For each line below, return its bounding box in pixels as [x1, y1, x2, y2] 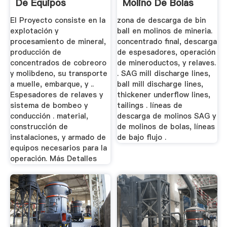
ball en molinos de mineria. [117, 26, 213, 36]
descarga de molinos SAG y [117, 111, 216, 122]
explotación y [10, 26, 58, 36]
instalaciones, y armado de [10, 132, 106, 143]
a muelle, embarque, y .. [10, 79, 94, 90]
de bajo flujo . [117, 132, 167, 143]
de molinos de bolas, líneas [117, 122, 215, 132]
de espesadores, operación [117, 47, 216, 58]
